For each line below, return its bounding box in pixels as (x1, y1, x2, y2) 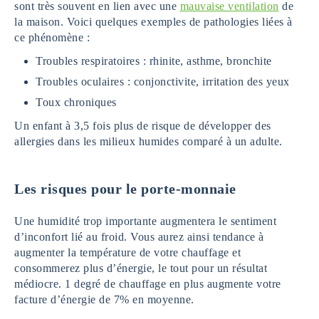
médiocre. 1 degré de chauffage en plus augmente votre (14, 277, 281, 290)
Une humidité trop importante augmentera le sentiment (14, 214, 276, 227)
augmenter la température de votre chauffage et (14, 246, 241, 258)
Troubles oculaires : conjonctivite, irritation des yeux (36, 75, 290, 88)
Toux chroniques (36, 95, 117, 108)
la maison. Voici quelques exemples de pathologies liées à (14, 15, 293, 28)
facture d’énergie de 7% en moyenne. (14, 293, 194, 305)
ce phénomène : (14, 31, 90, 43)
